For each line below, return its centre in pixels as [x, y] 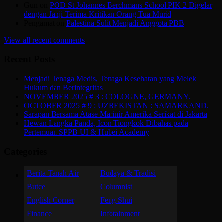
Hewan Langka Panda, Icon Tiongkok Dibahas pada [106, 123]
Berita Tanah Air [53, 173]
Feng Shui [116, 200]
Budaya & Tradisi [128, 173]
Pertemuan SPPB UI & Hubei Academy [86, 132]
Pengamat [39, 23]
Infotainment [120, 214]
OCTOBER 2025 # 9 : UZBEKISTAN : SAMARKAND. [116, 105]
